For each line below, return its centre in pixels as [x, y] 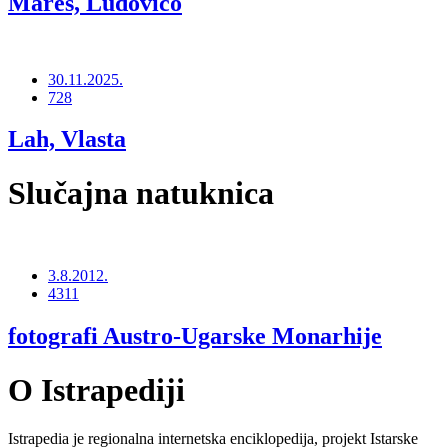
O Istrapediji [96, 389]
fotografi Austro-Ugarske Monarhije [195, 336]
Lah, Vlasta [67, 139]
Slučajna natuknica [141, 192]
